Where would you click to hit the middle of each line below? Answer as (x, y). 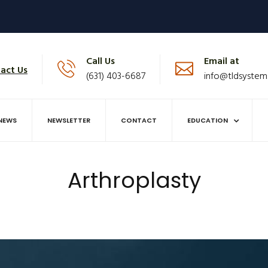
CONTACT (139, 120)
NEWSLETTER (69, 120)
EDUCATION (208, 120)
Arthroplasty (134, 180)
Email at (222, 62)
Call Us (100, 62)
